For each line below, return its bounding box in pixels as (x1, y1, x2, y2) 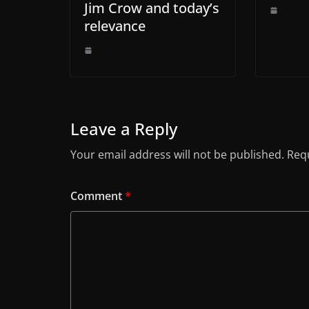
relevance (84, 16, 146, 35)
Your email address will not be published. (70, 146, 284, 162)
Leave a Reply (70, 117, 177, 140)
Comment (70, 188, 125, 203)
